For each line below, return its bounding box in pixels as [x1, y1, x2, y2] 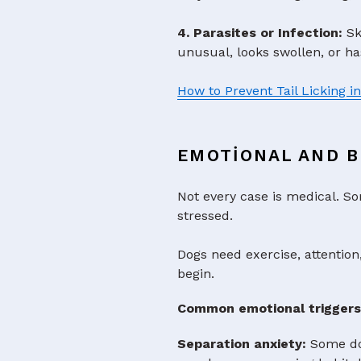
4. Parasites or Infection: [177, 24, 343, 40]
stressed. [177, 208, 234, 223]
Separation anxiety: [177, 335, 307, 351]
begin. [177, 266, 215, 281]
